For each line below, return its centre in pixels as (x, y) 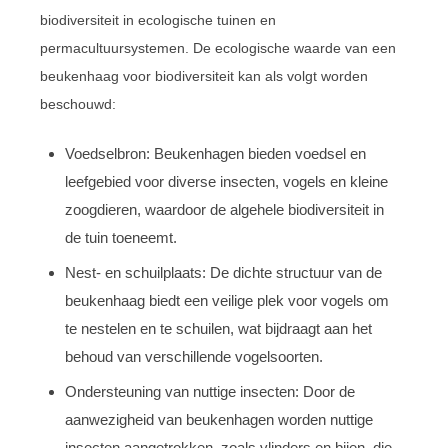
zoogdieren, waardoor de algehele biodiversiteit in (224, 209)
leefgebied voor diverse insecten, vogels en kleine (226, 181)
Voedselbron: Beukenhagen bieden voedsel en (215, 153)
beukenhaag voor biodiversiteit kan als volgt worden (204, 75)
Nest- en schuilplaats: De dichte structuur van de (223, 272)
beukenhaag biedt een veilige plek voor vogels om (227, 300)
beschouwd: (78, 103)
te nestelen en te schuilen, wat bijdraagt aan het (218, 328)
